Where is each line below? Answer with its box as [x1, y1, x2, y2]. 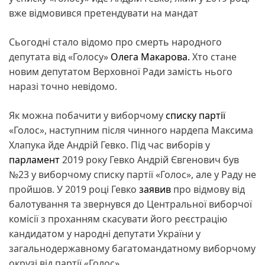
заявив [139, 182, 171, 196]
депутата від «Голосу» [9, 50, 111, 63]
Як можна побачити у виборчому [9, 108, 166, 122]
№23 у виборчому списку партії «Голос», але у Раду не [9, 167, 256, 181]
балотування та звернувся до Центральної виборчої [9, 197, 252, 211]
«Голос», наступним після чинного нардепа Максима [9, 123, 253, 137]
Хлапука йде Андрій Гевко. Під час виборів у [9, 138, 210, 151]
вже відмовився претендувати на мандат [9, 6, 198, 20]
